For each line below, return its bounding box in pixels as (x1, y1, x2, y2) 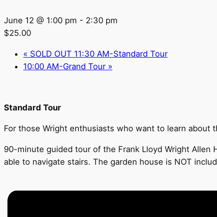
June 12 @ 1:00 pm (4, 15, 77, 25)
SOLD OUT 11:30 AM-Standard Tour (28, 48, 168, 59)
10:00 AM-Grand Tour (23, 61, 108, 71)
